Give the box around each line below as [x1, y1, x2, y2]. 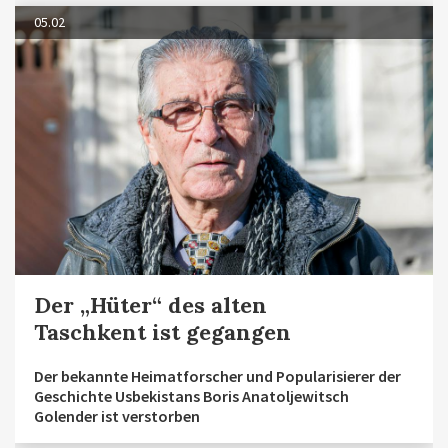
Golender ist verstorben [34, 405, 200, 426]
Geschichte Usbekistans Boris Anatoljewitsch [34, 385, 349, 406]
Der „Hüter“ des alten [34, 290, 267, 319]
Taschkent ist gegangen [34, 317, 291, 346]
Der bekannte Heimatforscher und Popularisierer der [34, 365, 401, 386]
